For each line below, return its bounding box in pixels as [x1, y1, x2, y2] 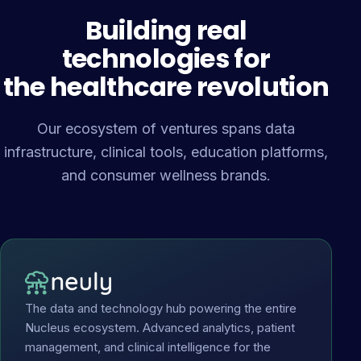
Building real [85, 12, 247, 48]
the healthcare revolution [2, 68, 330, 105]
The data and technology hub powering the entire [25, 301, 297, 316]
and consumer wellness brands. [61, 167, 272, 184]
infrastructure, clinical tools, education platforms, [4, 143, 329, 160]
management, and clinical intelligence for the [25, 339, 271, 355]
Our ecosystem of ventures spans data [37, 120, 296, 137]
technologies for [61, 40, 271, 77]
